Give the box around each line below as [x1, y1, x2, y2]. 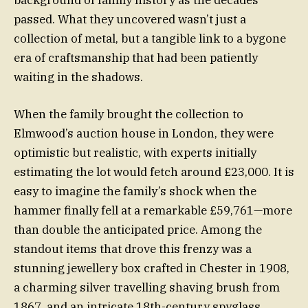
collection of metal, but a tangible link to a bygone [14, 31, 286, 47]
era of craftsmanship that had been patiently [14, 50, 258, 66]
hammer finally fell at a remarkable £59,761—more [14, 203, 292, 219]
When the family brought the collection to [14, 107, 243, 122]
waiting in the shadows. [14, 69, 143, 85]
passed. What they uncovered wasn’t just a [14, 12, 246, 27]
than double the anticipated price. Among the [14, 222, 262, 238]
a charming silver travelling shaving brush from [14, 280, 280, 296]
